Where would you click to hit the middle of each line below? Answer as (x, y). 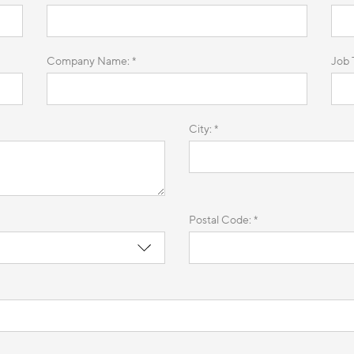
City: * (203, 129)
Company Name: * (91, 61)
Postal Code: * (223, 220)
